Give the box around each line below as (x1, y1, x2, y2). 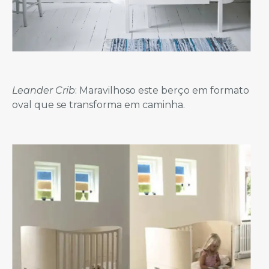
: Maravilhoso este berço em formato (75, 84, 249, 96)
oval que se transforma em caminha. (12, 98, 185, 110)
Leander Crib (12, 84, 75, 96)
